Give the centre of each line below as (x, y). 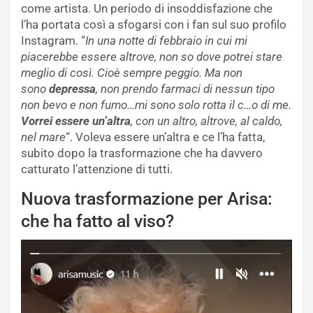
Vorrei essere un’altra (76, 121)
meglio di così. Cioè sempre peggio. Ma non (132, 72)
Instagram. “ (53, 40)
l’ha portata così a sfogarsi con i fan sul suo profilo (154, 24)
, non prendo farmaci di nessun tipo (185, 88)
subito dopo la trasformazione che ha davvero (142, 153)
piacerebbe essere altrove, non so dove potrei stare (152, 56)
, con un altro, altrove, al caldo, (206, 121)
